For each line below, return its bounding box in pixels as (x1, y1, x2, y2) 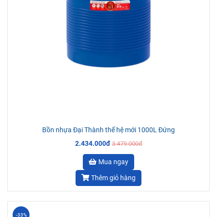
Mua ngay (98, 157, 128, 166)
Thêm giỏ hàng (91, 173, 136, 182)
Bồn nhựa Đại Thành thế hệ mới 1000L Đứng (42, 125, 175, 134)
